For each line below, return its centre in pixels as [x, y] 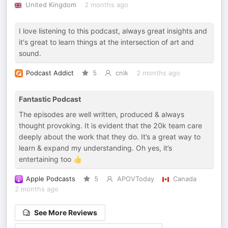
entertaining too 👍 [50, 159]
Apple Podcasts [51, 179]
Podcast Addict [50, 73]
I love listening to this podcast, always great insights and [113, 31]
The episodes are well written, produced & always [102, 114]
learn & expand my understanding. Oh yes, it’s [95, 148]
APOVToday [135, 179]
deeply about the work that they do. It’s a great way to [110, 137]
